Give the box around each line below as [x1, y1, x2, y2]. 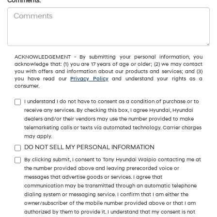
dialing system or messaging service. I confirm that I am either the [24, 191, 188, 198]
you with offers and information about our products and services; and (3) [15, 68, 202, 75]
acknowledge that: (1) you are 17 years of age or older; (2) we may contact [15, 61, 202, 68]
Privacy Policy [70, 76, 108, 82]
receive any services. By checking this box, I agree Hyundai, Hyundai [24, 107, 193, 114]
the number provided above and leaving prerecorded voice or [24, 165, 179, 172]
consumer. [15, 83, 40, 90]
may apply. [24, 133, 52, 140]
